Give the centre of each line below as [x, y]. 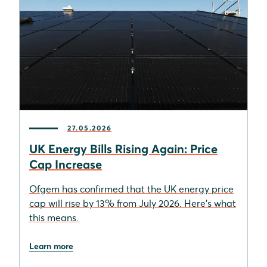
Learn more [51, 246]
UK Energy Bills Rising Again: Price [123, 148]
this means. [54, 217]
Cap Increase [66, 164]
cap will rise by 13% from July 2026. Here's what [133, 203]
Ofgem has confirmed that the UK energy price [131, 189]
